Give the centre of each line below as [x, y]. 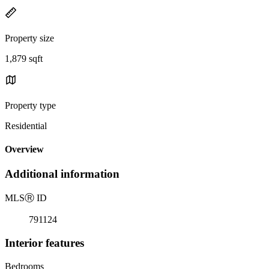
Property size [29, 38]
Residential [26, 125]
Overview [24, 150]
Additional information [62, 174]
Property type [30, 105]
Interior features [44, 243]
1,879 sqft [24, 58]
